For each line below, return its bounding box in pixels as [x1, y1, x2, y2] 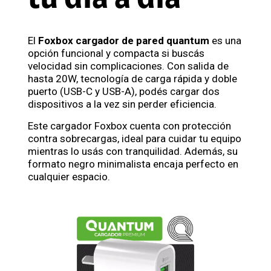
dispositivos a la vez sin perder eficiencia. [28, 97, 217, 110]
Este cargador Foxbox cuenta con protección [28, 119, 231, 132]
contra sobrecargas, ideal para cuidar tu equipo [28, 132, 241, 145]
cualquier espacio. [28, 170, 110, 183]
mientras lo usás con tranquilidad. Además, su [28, 145, 238, 157]
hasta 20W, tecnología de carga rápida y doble [28, 72, 237, 85]
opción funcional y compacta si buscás [28, 47, 204, 59]
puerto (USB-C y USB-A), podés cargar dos [28, 85, 220, 97]
